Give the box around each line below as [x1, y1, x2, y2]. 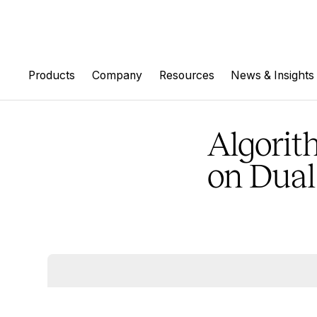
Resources [158, 68, 214, 82]
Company [92, 68, 142, 82]
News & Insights [231, 68, 315, 82]
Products [28, 68, 76, 82]
